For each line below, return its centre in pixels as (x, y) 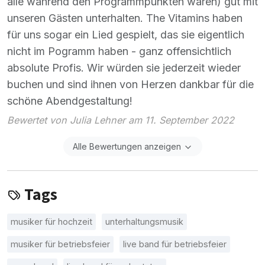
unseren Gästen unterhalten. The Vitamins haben (125, 18)
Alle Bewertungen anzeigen (127, 146)
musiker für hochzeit (51, 221)
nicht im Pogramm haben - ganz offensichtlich (119, 51)
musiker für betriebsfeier (60, 244)
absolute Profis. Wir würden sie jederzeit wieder (124, 68)
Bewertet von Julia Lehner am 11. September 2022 (121, 120)
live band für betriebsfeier (175, 244)
